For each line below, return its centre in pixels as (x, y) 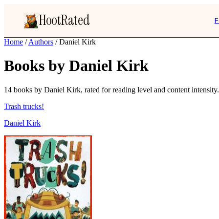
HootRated (65, 20)
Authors (41, 42)
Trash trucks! (24, 106)
